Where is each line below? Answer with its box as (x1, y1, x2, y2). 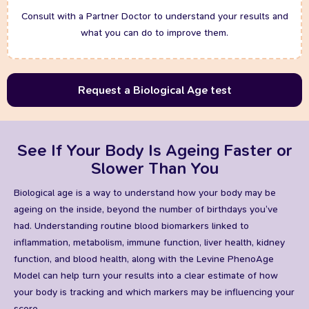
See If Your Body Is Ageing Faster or (17, 139, 292, 161)
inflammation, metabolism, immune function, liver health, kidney (14, 236, 285, 248)
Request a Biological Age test (77, 83, 232, 97)
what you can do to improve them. (81, 26, 228, 39)
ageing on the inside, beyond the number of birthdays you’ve (14, 203, 278, 215)
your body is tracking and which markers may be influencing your (14, 286, 295, 298)
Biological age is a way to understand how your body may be (14, 186, 276, 199)
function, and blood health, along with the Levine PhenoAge (14, 252, 274, 265)
